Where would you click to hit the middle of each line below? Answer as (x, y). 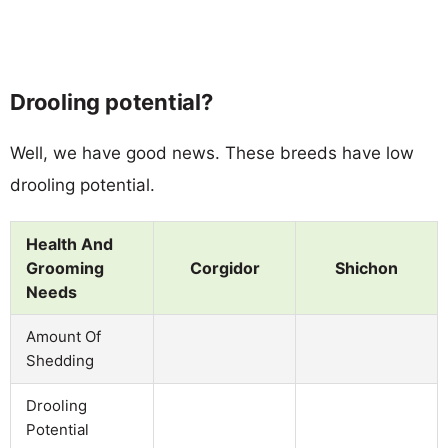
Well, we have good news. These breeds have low (212, 152)
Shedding (60, 360)
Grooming (65, 267)
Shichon (366, 267)
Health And (69, 243)
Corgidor (224, 267)
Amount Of (63, 336)
